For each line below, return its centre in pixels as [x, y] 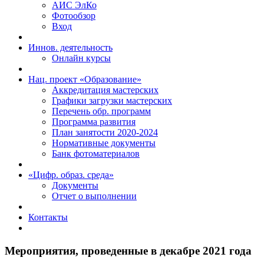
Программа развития [94, 122]
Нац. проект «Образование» [85, 79]
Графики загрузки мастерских [112, 100]
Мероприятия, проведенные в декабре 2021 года [128, 250]
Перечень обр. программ [101, 111]
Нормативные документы [104, 143]
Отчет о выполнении [94, 196]
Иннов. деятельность [70, 47]
